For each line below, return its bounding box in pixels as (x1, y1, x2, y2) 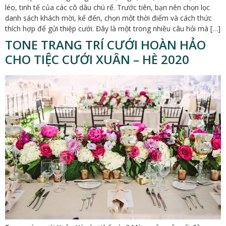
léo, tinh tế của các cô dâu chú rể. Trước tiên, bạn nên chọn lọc (5, 3, 210, 13)
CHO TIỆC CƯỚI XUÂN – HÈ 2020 (5, 51, 189, 68)
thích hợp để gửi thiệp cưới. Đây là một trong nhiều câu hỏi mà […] (5, 24, 220, 34)
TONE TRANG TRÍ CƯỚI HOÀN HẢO (5, 36, 206, 53)
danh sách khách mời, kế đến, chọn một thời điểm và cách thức (5, 13, 212, 23)
